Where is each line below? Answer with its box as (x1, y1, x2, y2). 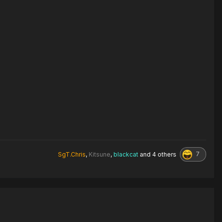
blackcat (113, 150, 138, 158)
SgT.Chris (58, 150, 86, 158)
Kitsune (89, 150, 111, 158)
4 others (152, 150, 176, 158)
